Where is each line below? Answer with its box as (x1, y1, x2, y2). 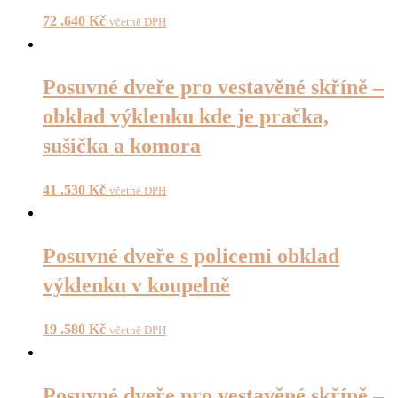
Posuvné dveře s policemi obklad (43, 243, 339, 267)
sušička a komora (43, 134, 201, 158)
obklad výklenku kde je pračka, (43, 105, 329, 129)
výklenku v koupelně (43, 273, 230, 297)
